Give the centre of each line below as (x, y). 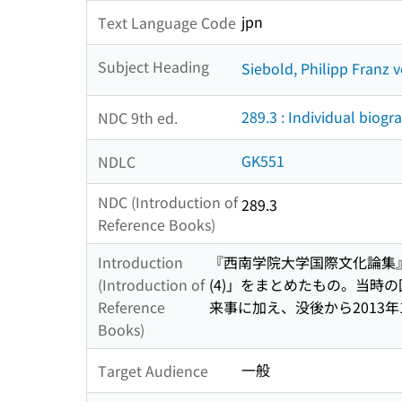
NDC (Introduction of (168, 202)
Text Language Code (167, 22)
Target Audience (153, 370)
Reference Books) (157, 225)
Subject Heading (153, 66)
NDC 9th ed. (138, 117)
